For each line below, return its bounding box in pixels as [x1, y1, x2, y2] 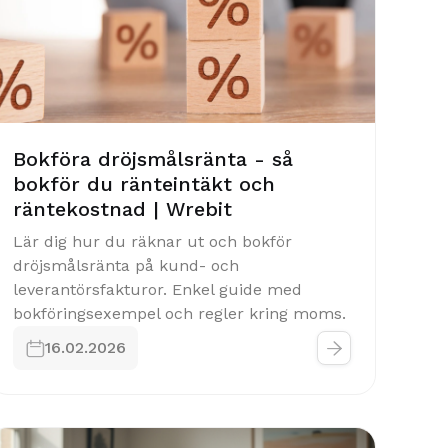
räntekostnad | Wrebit [13, 197, 232, 221]
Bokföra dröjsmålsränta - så [13, 147, 293, 171]
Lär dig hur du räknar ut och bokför [13, 232, 292, 251]
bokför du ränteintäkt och [13, 172, 275, 196]
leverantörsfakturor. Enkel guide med [13, 280, 302, 299]
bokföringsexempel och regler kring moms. [13, 304, 346, 323]
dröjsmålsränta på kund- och [13, 256, 239, 275]
